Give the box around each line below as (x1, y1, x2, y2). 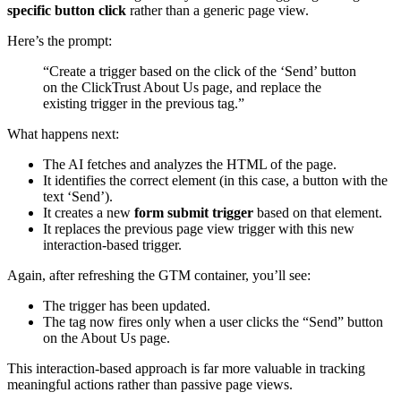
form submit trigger (134, 205, 253, 221)
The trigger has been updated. (43, 298, 210, 314)
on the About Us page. (43, 330, 170, 346)
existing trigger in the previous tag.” (43, 96, 244, 112)
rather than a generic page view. (126, 3, 309, 19)
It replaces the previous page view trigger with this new (43, 221, 354, 237)
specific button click (7, 3, 126, 19)
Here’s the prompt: (7, 33, 112, 49)
